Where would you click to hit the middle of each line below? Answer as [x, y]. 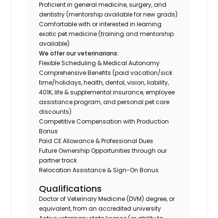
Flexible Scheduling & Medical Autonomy [100, 63]
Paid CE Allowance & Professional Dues [96, 141]
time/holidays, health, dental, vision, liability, [104, 82]
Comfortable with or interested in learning [100, 24]
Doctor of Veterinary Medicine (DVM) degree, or [107, 199]
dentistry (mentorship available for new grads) [109, 14]
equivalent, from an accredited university [100, 208]
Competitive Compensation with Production [104, 121]
